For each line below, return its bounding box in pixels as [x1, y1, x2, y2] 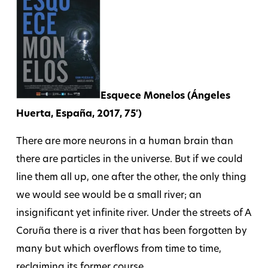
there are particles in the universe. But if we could [16, 155, 243, 165]
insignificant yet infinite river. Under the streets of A [16, 209, 251, 219]
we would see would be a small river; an [16, 191, 202, 201]
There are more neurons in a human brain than [16, 137, 233, 147]
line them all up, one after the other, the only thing [16, 173, 246, 183]
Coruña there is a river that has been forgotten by [16, 227, 247, 237]
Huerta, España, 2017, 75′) [16, 109, 142, 120]
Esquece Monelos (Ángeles [100, 92, 230, 102]
